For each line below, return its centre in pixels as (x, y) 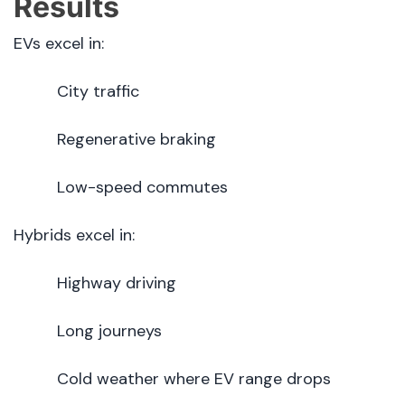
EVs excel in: (59, 44)
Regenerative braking (137, 140)
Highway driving (117, 283)
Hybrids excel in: (74, 235)
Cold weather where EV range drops (194, 379)
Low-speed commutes (142, 188)
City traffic (98, 92)
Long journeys (109, 331)
